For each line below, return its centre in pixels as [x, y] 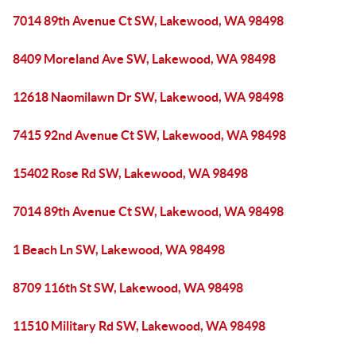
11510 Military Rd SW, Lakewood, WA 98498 [139, 326]
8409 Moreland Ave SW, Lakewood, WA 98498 [144, 59]
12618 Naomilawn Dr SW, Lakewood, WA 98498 [148, 97]
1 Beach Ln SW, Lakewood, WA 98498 [119, 250]
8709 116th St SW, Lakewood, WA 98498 [128, 288]
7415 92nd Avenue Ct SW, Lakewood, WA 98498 [149, 135]
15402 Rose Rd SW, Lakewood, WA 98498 [130, 173]
